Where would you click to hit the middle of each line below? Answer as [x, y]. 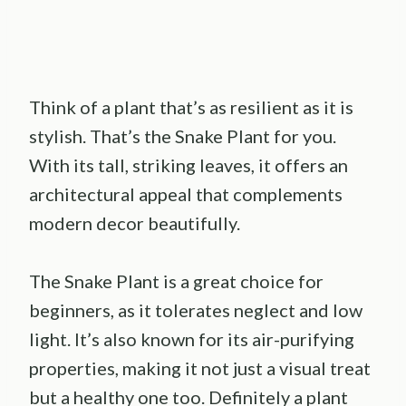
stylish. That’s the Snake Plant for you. [183, 135]
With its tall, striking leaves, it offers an [188, 164]
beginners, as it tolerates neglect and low [196, 309]
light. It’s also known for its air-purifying [192, 338]
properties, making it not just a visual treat [200, 367]
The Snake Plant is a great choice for [176, 280]
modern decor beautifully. [135, 222]
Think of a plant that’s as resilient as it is [191, 106]
